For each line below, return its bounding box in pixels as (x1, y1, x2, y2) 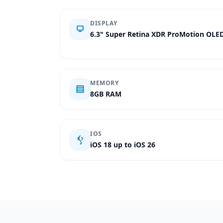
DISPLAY (90, 19, 117, 27)
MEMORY (90, 79, 119, 87)
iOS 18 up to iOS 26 (90, 140, 155, 149)
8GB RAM (90, 89, 121, 99)
